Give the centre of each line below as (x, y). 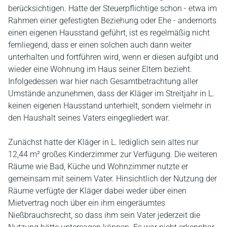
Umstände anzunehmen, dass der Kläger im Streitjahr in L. (111, 93)
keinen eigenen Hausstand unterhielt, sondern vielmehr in (110, 106)
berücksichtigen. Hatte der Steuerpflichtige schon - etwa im (112, 8)
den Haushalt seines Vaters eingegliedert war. (89, 118)
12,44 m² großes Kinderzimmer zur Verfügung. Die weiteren (113, 154)
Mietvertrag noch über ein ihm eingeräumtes (87, 203)
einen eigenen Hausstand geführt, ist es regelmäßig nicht (109, 33)
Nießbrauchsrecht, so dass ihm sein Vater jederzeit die (104, 215)
